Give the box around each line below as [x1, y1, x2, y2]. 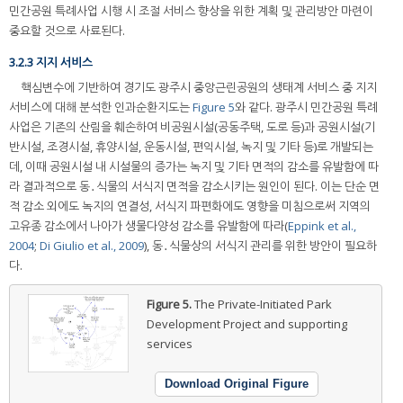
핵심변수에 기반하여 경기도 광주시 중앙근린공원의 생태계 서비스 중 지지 [21, 79, 377, 96]
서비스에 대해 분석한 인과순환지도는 [9, 99, 193, 116]
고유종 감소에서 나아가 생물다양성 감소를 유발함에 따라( [9, 218, 288, 235]
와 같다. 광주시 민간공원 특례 [235, 99, 378, 116]
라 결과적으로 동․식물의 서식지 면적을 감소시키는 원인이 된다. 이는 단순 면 [9, 178, 380, 195]
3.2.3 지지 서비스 [9, 53, 93, 70]
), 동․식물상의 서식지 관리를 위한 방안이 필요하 [144, 237, 377, 255]
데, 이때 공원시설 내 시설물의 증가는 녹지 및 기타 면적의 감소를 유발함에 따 [9, 158, 379, 175]
